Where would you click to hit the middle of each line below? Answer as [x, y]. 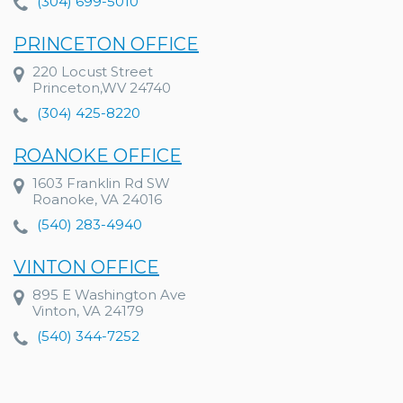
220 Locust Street [93, 71]
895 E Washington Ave [109, 294]
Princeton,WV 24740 [102, 87]
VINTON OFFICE [86, 267]
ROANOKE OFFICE [98, 155]
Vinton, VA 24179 [88, 310]
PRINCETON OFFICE [106, 44]
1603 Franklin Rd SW [101, 183]
